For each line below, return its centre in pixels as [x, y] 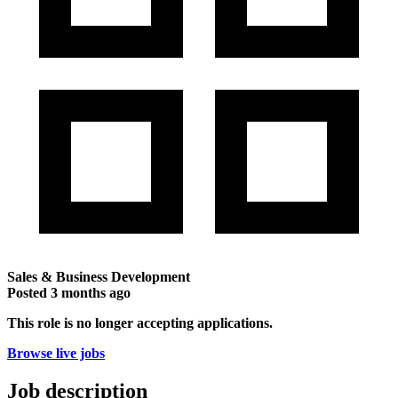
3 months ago [91, 292]
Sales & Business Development [99, 276]
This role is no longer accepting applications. [140, 322]
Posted [29, 292]
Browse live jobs [56, 353]
